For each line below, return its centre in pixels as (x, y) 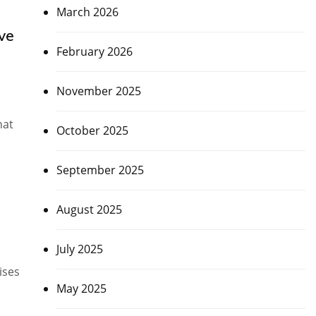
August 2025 (89, 210)
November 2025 (98, 91)
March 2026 (87, 12)
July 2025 (79, 249)
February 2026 (94, 52)
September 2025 (100, 170)
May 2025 (81, 289)
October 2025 (92, 131)
